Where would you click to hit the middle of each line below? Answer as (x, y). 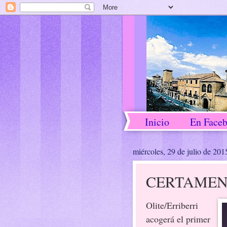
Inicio (157, 122)
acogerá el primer (178, 219)
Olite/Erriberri (172, 205)
